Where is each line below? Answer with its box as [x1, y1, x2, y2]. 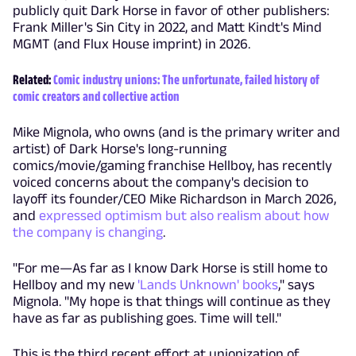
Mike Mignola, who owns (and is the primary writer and [13, 123, 340, 140]
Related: [13, 71, 53, 87]
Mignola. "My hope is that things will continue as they [13, 292, 331, 309]
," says [278, 276, 315, 292]
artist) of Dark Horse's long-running [13, 140, 226, 157]
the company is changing [13, 223, 163, 240]
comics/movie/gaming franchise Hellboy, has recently [13, 157, 332, 173]
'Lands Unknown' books [137, 276, 278, 292]
